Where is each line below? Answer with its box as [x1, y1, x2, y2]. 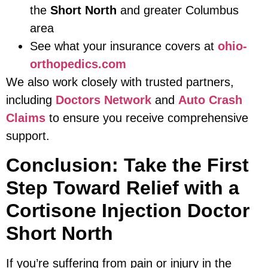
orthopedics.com [30, 57, 126, 71]
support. [6, 129, 50, 143]
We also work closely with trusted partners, [6, 75, 234, 89]
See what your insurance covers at [30, 39, 218, 53]
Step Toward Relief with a [6, 176, 239, 199]
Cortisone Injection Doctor [6, 199, 249, 221]
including [6, 93, 56, 107]
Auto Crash [178, 93, 242, 107]
